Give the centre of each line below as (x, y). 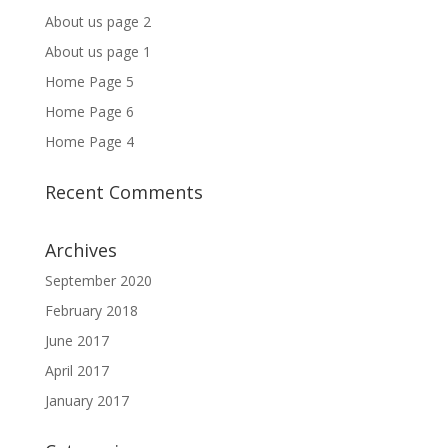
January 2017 (86, 400)
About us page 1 (97, 51)
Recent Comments (123, 192)
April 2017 (76, 370)
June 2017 (76, 340)
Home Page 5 (89, 81)
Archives (80, 250)
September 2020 (98, 280)
